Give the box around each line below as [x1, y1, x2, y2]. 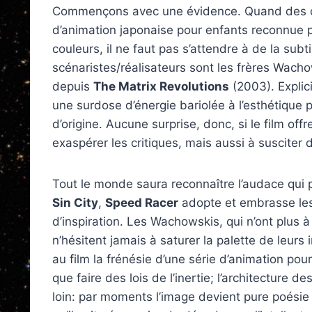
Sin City [52, 196, 98, 210]
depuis [52, 79, 93, 93]
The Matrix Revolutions [93, 79, 229, 93]
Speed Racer [105, 196, 178, 210]
